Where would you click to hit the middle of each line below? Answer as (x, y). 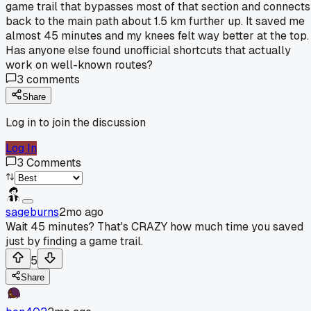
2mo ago (81, 212)
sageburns (32, 212)
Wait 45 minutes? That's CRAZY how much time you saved (154, 226)
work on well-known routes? (79, 65)
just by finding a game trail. (74, 241)
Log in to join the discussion (76, 122)
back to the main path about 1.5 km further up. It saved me (155, 21)
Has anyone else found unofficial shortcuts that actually (148, 50)
